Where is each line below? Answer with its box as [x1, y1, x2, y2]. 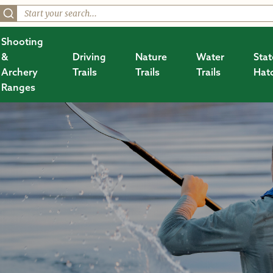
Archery [1, 66, 38, 78]
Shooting [1, 35, 44, 48]
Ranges [1, 81, 36, 93]
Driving [73, 51, 107, 63]
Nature [135, 51, 168, 63]
